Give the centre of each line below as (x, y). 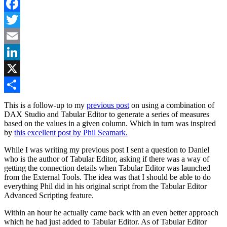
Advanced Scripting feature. (49, 195)
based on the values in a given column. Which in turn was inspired (110, 123)
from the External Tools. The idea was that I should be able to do (107, 177)
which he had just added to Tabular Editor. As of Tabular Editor (105, 221)
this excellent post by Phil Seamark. (71, 132)
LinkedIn (19, 68)
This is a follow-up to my (45, 105)
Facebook (20, 19)
